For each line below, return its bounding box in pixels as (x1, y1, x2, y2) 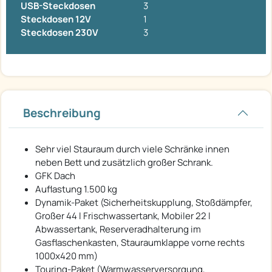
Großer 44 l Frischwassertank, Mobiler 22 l (35, 209, 211, 222)
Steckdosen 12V (21, 12, 91, 25)
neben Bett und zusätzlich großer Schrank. (35, 155, 213, 169)
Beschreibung (23, 104, 101, 121)
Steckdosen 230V (21, 25, 98, 39)
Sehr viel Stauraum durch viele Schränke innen (35, 142, 229, 155)
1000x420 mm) (35, 249, 98, 262)
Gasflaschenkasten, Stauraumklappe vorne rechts (35, 236, 245, 249)
